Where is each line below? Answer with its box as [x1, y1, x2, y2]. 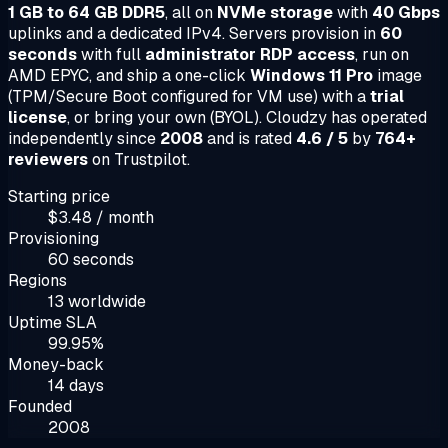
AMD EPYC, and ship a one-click [8, 64, 250, 86]
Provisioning [8, 227, 99, 249]
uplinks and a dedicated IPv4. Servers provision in [8, 22, 380, 44]
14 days [48, 374, 104, 396]
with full [77, 43, 145, 65]
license [8, 106, 67, 128]
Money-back [8, 353, 104, 375]
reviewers [8, 148, 88, 170]
